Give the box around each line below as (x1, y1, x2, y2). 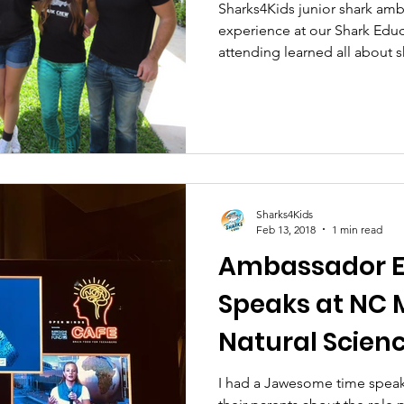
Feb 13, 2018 (256, 222, 316, 236)
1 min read (332, 222, 382, 236)
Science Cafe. (218, 362, 390, 398)
